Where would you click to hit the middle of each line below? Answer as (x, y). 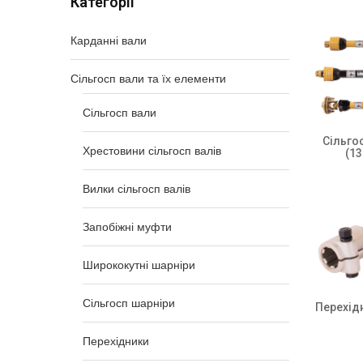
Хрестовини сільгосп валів (152, 151)
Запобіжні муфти (127, 227)
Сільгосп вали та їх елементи (148, 79)
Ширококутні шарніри (139, 265)
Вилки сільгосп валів (137, 189)
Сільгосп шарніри (129, 303)
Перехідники (116, 341)
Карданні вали (109, 41)
